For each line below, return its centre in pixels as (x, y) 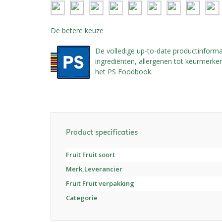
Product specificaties (102, 133)
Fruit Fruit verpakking (100, 184)
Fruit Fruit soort (90, 155)
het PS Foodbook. (124, 72)
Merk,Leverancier (94, 169)
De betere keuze (77, 31)
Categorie (82, 198)
